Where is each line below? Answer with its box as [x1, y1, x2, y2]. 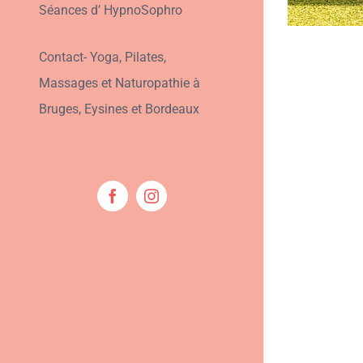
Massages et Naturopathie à [38, 75, 200, 92]
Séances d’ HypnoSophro [38, 2, 182, 19]
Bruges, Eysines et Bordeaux [38, 101, 199, 117]
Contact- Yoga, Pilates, [38, 49, 166, 66]
